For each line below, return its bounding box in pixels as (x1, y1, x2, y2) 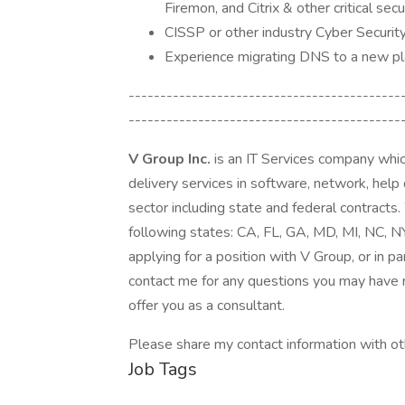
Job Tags (128, 357, 197, 381)
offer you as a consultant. (128, 296, 285, 316)
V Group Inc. (128, 149, 214, 169)
